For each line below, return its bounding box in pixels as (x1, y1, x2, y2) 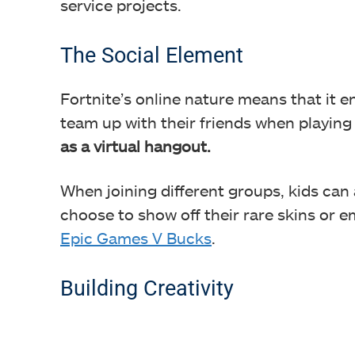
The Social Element (60, 43, 243, 68)
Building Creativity (60, 276, 234, 301)
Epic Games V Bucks (60, 228, 212, 247)
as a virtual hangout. (60, 136, 211, 155)
